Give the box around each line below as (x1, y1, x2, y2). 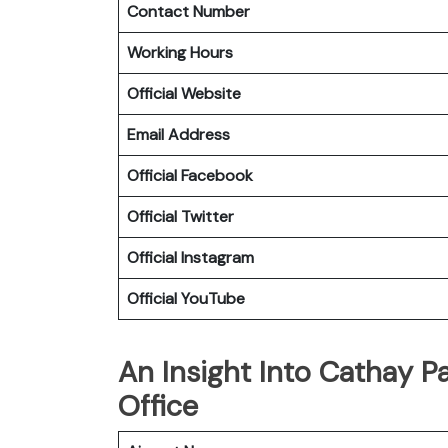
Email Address (127, 123, 230, 145)
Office (118, 386, 198, 425)
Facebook (181, 164, 253, 186)
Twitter (181, 205, 234, 227)
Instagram (181, 246, 254, 268)
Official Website (127, 82, 241, 104)
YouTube (181, 287, 245, 309)
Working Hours (127, 41, 233, 63)
